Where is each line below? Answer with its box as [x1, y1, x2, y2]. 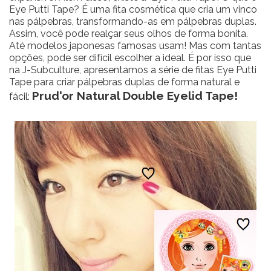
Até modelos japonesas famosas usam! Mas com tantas [9, 39, 261, 51]
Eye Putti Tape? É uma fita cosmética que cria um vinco [9, 3, 257, 15]
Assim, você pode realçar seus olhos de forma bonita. [9, 27, 248, 39]
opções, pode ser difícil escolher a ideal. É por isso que [9, 51, 251, 64]
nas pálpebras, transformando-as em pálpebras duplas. [9, 15, 256, 27]
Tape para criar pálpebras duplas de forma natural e [9, 76, 240, 88]
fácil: [9, 90, 32, 102]
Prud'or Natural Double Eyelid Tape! [32, 88, 238, 102]
